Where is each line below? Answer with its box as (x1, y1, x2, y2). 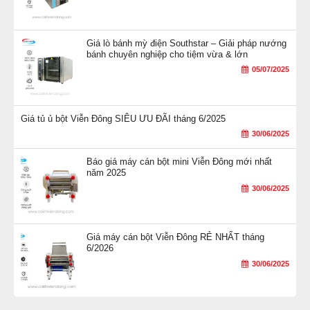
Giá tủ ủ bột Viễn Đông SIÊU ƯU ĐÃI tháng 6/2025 (21, 113, 226, 124)
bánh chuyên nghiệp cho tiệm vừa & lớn (86, 48, 248, 60)
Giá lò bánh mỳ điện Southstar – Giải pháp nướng (86, 37, 286, 48)
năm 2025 (86, 167, 126, 179)
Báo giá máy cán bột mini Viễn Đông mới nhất (86, 156, 272, 167)
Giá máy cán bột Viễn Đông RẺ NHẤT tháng (86, 232, 264, 243)
